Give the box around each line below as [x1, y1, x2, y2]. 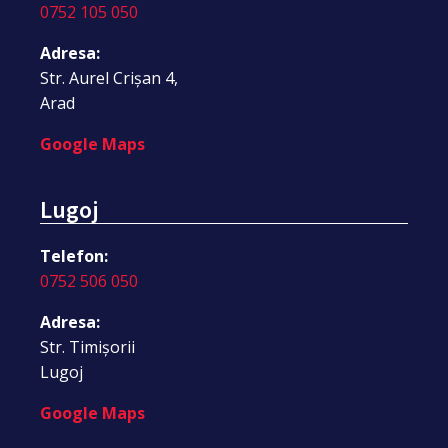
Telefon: [40, 244, 108, 267]
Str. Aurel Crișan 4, [40, 66, 178, 89]
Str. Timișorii [40, 335, 135, 358]
